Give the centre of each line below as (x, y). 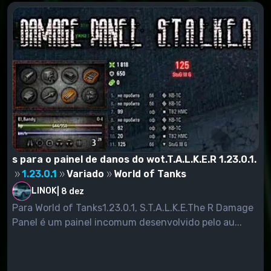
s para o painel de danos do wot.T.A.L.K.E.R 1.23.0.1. (134, 160)
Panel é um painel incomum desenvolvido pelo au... (127, 223)
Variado (85, 174)
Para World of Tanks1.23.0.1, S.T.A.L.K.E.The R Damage (133, 208)
